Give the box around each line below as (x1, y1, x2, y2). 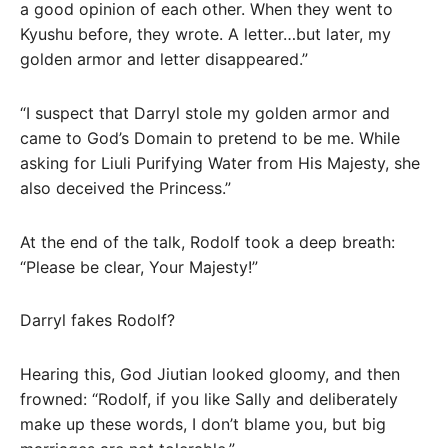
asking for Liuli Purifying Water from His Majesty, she (20, 152, 420, 173)
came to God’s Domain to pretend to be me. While (20, 127, 400, 148)
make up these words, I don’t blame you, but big (20, 414, 386, 435)
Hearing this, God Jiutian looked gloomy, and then (20, 364, 400, 385)
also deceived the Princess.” (20, 177, 231, 198)
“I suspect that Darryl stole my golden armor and (20, 102, 390, 123)
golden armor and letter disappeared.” (20, 48, 308, 69)
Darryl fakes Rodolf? (20, 310, 175, 331)
